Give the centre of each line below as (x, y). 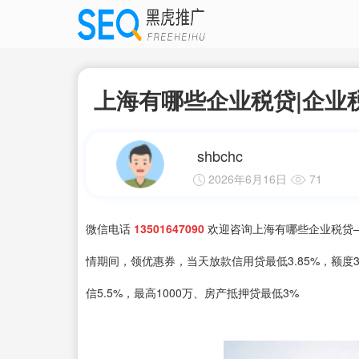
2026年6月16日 (247, 179)
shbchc (220, 155)
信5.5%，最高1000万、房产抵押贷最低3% (192, 292)
